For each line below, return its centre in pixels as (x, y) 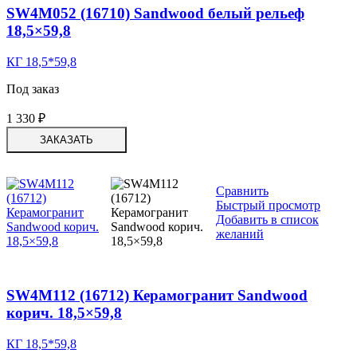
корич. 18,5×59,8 (64, 313)
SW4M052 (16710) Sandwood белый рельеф (155, 14)
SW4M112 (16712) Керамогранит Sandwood (157, 296)
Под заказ (33, 88)
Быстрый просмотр (268, 205)
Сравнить (242, 190)
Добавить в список (267, 219)
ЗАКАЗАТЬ (67, 139)
